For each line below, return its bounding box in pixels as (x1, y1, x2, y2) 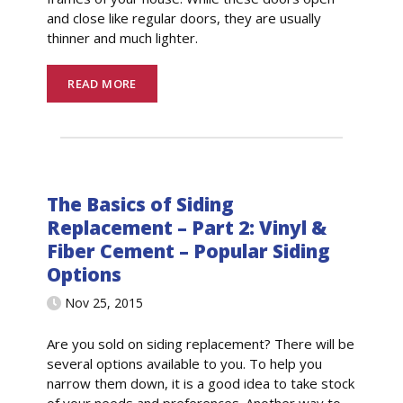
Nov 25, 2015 (65, 294, 144, 312)
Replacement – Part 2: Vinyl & (47, 215, 327, 241)
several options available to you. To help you (47, 354, 323, 372)
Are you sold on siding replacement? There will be (47, 334, 355, 353)
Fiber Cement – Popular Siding (47, 238, 331, 264)
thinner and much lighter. (47, 29, 199, 48)
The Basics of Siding (47, 192, 235, 218)
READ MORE (67, 75, 137, 92)
